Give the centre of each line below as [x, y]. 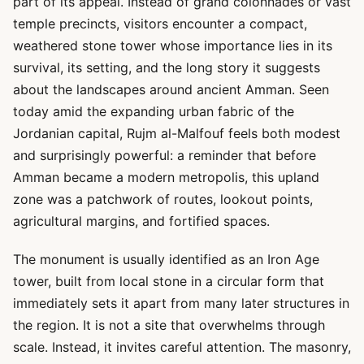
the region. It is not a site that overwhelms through [169, 325]
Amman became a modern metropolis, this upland [166, 177]
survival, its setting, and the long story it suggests [167, 67]
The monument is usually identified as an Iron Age [166, 259]
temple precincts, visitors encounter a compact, [160, 24]
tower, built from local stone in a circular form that [169, 281]
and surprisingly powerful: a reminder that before [165, 155]
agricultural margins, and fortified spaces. [141, 221]
